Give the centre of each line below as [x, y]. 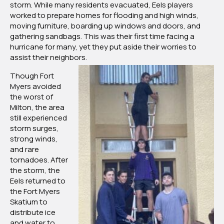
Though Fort [32, 76]
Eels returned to [38, 181]
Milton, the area [37, 107]
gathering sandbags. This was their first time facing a [102, 36]
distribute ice [33, 212]
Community [190, 26]
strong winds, [34, 139]
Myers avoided [35, 86]
